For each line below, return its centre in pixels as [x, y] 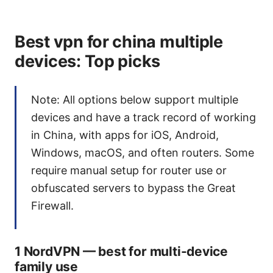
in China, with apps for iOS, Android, [125, 135]
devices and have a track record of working [144, 118]
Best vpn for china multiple [119, 42]
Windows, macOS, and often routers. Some [143, 153]
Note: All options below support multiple [135, 100]
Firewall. [52, 206]
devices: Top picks [88, 62]
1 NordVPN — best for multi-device [122, 252]
